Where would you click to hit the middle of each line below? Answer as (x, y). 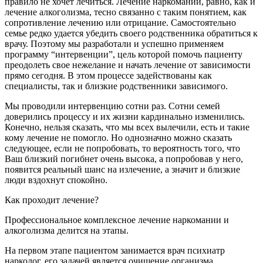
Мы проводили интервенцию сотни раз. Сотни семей (112, 106)
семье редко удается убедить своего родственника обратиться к (131, 33)
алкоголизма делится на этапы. (67, 231)
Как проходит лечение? (52, 200)
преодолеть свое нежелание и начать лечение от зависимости (128, 65)
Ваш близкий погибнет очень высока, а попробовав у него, (124, 159)
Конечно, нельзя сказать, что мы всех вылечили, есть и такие (127, 127)
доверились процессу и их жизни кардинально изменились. (125, 117)
